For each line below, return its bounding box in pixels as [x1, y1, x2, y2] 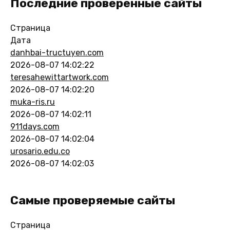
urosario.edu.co [10, 146, 70, 156]
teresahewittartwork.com [10, 72, 109, 82]
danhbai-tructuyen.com [10, 47, 104, 57]
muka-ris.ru [10, 97, 55, 107]
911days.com [10, 121, 60, 131]
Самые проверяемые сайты [10, 193, 175, 207]
